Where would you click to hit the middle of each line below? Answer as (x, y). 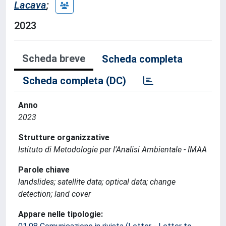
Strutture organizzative (64, 137)
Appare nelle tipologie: (61, 214)
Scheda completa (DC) (74, 81)
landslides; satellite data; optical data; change (97, 182)
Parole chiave (44, 170)
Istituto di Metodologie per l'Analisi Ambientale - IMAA (112, 150)
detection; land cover (54, 194)
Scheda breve (54, 59)
